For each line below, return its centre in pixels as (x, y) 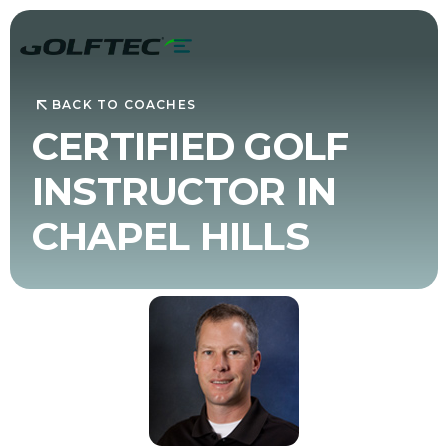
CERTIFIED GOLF (190, 146)
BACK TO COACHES (123, 105)
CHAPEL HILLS (170, 236)
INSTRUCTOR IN (184, 191)
